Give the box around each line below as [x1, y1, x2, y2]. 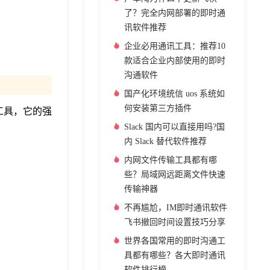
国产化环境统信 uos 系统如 [124, 89, 225, 98]
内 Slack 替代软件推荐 [124, 137, 207, 146]
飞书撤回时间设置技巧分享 [124, 218, 225, 227]
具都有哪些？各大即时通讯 [124, 251, 225, 260]
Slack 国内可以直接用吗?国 [124, 122, 225, 131]
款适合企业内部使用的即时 [124, 56, 225, 65]
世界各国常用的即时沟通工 [124, 236, 225, 245]
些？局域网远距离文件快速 [124, 170, 225, 179]
